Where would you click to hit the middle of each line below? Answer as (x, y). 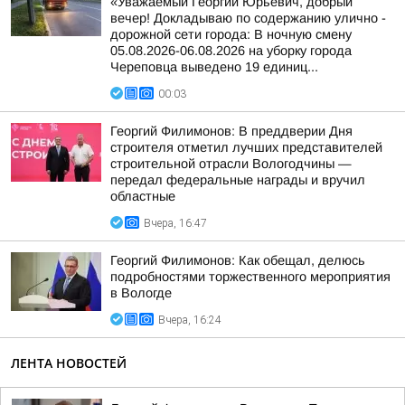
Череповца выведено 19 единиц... (214, 67)
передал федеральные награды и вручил (238, 180)
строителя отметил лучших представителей (246, 147)
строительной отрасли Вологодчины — (231, 164)
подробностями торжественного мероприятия (250, 277)
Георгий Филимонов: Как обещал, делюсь (238, 260)
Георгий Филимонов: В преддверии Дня (231, 131)
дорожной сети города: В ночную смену (231, 34)
